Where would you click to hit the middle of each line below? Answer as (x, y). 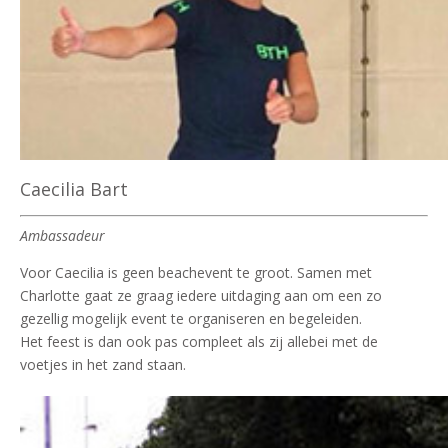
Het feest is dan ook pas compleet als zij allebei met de (199, 341)
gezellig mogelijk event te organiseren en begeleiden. (191, 318)
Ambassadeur (62, 235)
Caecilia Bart (74, 188)
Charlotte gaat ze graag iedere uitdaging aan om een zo (201, 295)
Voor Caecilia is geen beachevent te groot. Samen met (196, 272)
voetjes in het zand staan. (103, 364)
